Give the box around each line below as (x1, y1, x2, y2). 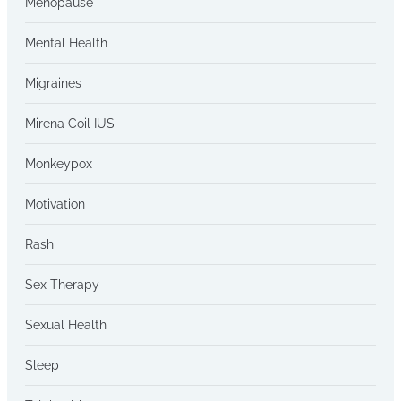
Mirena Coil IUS (25, 115, 115, 131)
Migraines (25, 75, 81, 90)
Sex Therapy (25, 277, 99, 292)
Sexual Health (25, 317, 107, 332)
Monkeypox (25, 156, 92, 171)
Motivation (25, 196, 85, 211)
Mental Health (25, 35, 107, 50)
